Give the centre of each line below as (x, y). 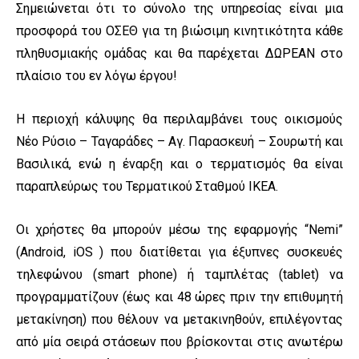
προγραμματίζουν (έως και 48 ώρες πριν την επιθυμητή (179, 296)
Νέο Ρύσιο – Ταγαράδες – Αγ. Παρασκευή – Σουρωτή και (179, 141)
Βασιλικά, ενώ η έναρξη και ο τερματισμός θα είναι (179, 163)
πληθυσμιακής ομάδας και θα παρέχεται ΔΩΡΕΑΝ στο (179, 53)
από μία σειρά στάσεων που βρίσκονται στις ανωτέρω (179, 341)
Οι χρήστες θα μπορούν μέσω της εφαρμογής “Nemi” (179, 229)
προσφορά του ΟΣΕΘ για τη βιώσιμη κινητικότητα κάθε (179, 30)
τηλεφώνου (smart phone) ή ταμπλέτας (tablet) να (179, 274)
